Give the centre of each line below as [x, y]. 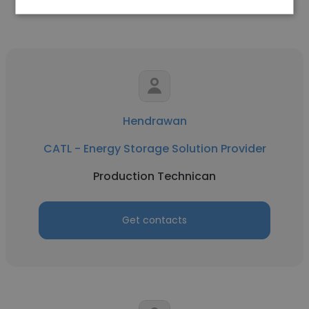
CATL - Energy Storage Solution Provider [154, 149]
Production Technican [154, 176]
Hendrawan [154, 121]
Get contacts [154, 220]
